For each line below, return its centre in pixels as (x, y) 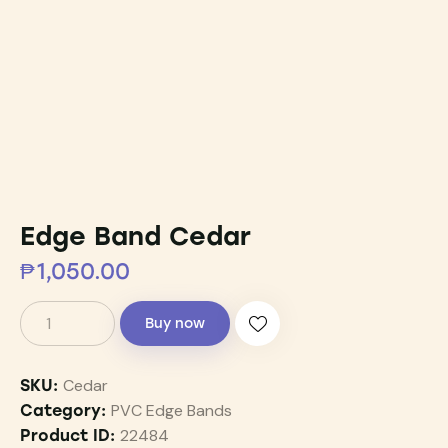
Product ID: (70, 435)
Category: (65, 410)
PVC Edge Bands (171, 410)
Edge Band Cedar (135, 236)
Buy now (175, 323)
